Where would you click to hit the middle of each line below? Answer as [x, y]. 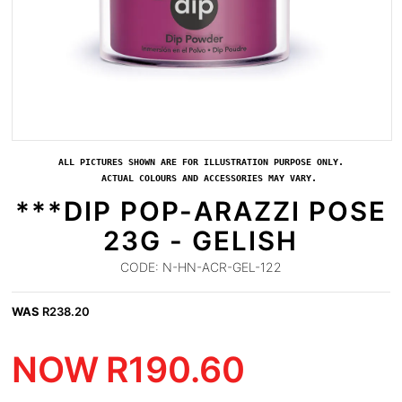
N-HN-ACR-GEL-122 [220, 267]
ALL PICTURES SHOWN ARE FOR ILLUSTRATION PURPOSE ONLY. [201, 162]
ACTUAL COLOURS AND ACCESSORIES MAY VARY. [201, 178]
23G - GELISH [201, 241]
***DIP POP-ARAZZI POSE [201, 211]
